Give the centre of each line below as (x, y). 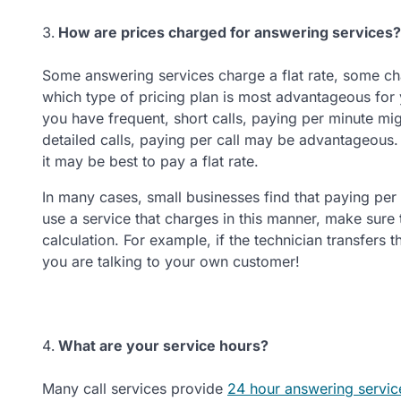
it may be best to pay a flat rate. (150, 161)
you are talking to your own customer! (171, 261)
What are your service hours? (163, 345)
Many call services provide (135, 388)
